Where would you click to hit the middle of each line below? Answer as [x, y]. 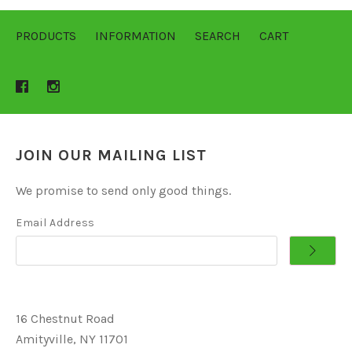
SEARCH [218, 36]
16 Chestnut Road [65, 319]
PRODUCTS [46, 36]
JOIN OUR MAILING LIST [111, 156]
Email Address [56, 223]
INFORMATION [136, 36]
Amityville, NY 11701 [72, 339]
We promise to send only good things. [123, 191]
